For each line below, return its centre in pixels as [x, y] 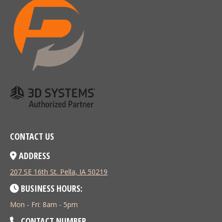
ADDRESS [33, 156]
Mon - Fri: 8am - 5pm [44, 204]
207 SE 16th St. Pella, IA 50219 [59, 172]
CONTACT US [32, 136]
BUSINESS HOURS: [51, 188]
